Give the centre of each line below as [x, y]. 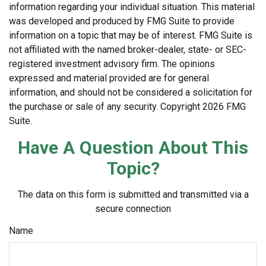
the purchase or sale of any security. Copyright [106, 106]
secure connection [133, 208]
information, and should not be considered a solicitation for [131, 92]
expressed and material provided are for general [109, 78]
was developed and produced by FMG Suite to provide [122, 21]
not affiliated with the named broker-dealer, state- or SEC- [128, 49]
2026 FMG [224, 106]
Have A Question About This [133, 147]
